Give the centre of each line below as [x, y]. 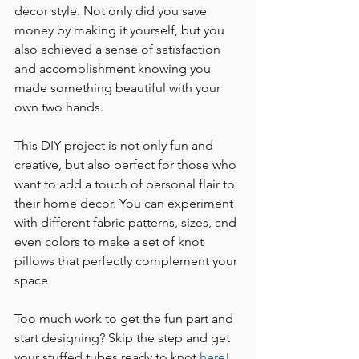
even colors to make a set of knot [111, 241]
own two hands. [59, 107]
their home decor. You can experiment [125, 203]
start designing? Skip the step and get [124, 337]
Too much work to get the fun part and [125, 318]
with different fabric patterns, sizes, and [127, 222]
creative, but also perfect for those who [127, 164]
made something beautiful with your [119, 87]
